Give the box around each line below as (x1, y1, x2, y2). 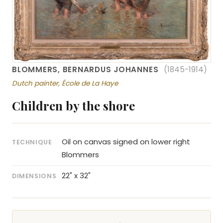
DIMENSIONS (12, 171, 57, 180)
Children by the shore (12, 98, 135, 114)
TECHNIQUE (12, 138, 52, 147)
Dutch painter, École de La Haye (12, 78, 118, 88)
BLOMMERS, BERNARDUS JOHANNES (12, 64, 161, 75)
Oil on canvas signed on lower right (62, 136, 190, 147)
